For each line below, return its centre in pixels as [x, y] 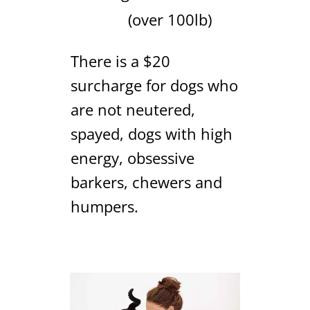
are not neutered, [133, 109]
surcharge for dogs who [154, 85]
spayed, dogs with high [151, 133]
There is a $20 [120, 61]
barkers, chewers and [146, 182]
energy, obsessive [132, 157]
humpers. [104, 206]
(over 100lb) [157, 19]
